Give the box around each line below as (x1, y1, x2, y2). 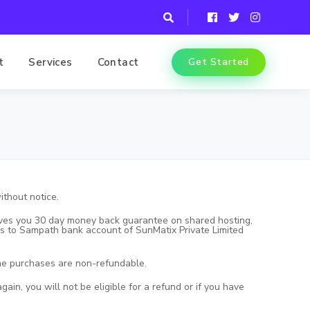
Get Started (188, 55, 250, 69)
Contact (97, 55, 139, 69)
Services (28, 55, 73, 69)
